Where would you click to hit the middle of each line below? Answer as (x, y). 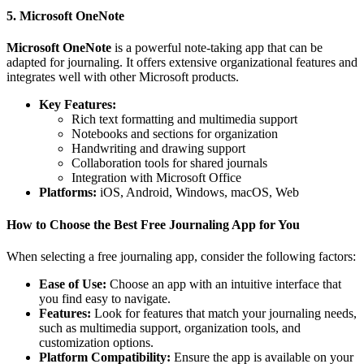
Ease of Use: (73, 284)
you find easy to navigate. (105, 299)
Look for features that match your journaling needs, (224, 313)
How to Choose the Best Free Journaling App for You (153, 224)
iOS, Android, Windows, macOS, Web (198, 193)
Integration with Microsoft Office (156, 178)
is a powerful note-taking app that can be (217, 48)
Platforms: (68, 193)
